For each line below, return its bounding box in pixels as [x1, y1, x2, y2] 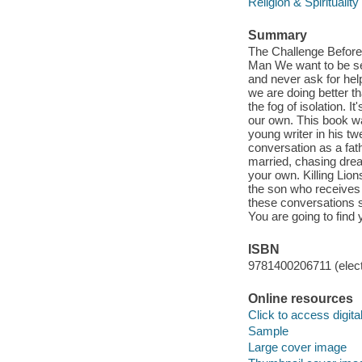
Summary [247, 28, 307, 43]
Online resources [247, 292, 353, 306]
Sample [247, 323, 288, 338]
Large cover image [247, 339, 347, 354]
